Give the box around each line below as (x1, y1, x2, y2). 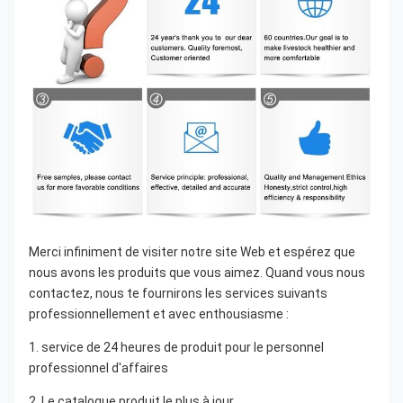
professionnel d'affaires (29, 361, 168, 376)
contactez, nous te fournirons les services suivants (29, 286, 327, 301)
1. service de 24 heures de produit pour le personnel (29, 340, 324, 355)
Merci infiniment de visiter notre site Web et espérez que (29, 245, 355, 260)
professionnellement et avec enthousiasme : (29, 307, 289, 322)
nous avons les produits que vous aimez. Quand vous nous (29, 265, 365, 281)
